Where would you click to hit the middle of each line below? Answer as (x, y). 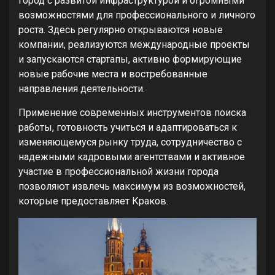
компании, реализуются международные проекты (134, 45)
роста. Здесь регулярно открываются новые (121, 30)
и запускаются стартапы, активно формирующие (130, 59)
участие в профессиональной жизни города (118, 172)
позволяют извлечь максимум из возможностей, (132, 186)
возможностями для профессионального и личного (137, 15)
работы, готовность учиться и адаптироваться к (128, 127)
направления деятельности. (82, 89)
